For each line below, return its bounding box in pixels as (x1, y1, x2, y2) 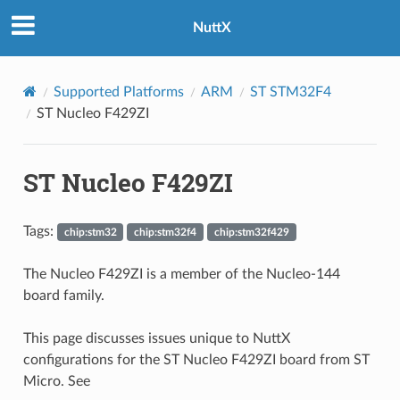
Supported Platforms (53, 84, 184, 99)
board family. (22, 287, 104, 303)
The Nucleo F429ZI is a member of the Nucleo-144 (22, 266, 340, 281)
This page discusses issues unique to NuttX (22, 330, 290, 346)
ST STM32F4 (249, 84, 331, 99)
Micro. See (22, 373, 90, 388)
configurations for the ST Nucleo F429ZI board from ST (22, 352, 370, 367)
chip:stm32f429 (213, 226, 289, 237)
